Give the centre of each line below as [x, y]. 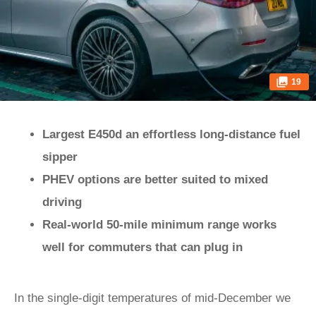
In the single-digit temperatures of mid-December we [152, 298]
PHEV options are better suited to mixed [155, 180]
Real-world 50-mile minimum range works [159, 225]
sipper [60, 157]
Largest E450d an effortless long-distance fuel [171, 134]
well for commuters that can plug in [142, 247]
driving [62, 202]
